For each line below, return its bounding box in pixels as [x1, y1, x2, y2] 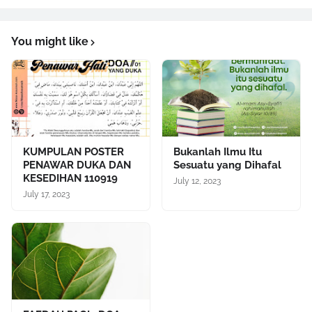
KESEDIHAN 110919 [23, 172, 118, 185]
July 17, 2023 [23, 189, 70, 199]
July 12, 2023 [173, 176, 221, 186]
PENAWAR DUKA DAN [23, 159, 131, 171]
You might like [11, 35, 88, 48]
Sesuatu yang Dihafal [173, 159, 281, 171]
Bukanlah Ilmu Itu [173, 146, 262, 158]
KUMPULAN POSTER [23, 146, 124, 158]
